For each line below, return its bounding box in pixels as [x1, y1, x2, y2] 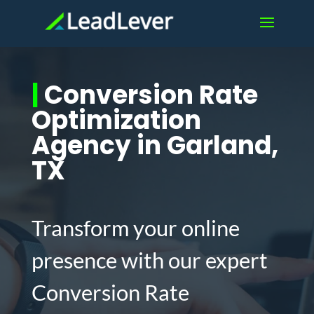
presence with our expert [31, 247, 268, 273]
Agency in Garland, [31, 128, 278, 163]
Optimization [31, 102, 201, 138]
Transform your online [31, 214, 240, 241]
